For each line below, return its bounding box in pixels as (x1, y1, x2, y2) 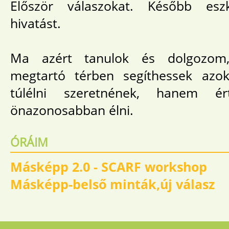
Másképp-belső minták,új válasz (10, 175, 215, 193)
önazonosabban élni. (10, 101, 133, 119)
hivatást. (10, 14, 61, 32)
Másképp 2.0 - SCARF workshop (10, 158, 207, 175)
